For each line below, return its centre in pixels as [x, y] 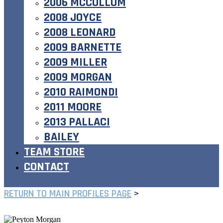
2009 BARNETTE [83, 47]
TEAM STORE [54, 152]
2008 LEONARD [80, 32]
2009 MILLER [75, 62]
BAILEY [61, 137]
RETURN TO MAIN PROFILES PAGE [68, 193]
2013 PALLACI [77, 122]
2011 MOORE [73, 107]
